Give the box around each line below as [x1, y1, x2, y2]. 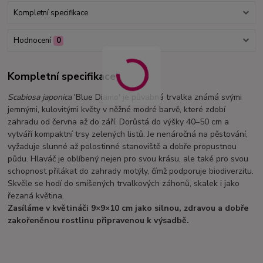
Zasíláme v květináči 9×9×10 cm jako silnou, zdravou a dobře [8, 202, 249, 214]
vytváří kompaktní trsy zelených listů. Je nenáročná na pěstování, [8, 128, 248, 140]
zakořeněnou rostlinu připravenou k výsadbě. [8, 214, 190, 226]
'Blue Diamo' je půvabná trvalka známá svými [72, 91, 242, 103]
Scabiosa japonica [8, 91, 72, 103]
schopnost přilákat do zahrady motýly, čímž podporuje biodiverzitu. [8, 165, 254, 177]
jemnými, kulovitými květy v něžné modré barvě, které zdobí [8, 103, 226, 115]
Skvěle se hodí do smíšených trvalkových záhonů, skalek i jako [8, 177, 240, 189]
